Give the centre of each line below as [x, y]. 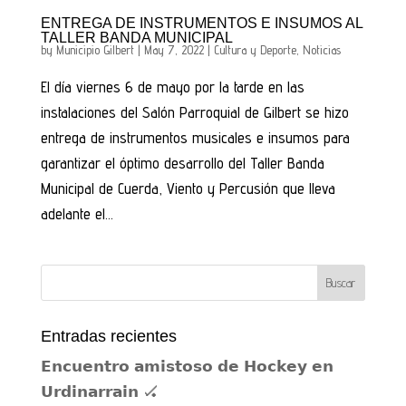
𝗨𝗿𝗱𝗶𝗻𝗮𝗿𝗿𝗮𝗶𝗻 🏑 [99, 391]
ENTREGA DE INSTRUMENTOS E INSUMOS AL [201, 23]
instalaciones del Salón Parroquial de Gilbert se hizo [194, 112]
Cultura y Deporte [255, 49]
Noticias [321, 49]
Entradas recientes [108, 336]
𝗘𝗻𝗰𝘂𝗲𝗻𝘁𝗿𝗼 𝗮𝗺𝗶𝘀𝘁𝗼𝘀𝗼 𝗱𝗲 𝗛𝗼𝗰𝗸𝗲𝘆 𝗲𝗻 [187, 366]
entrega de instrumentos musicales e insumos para [195, 137]
